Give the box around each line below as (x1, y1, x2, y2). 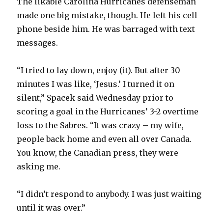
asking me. (17, 162, 61, 172)
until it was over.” (17, 203, 86, 213)
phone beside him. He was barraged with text (17, 24, 195, 34)
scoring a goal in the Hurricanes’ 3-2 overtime (17, 107, 199, 117)
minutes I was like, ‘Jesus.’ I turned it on (17, 79, 175, 89)
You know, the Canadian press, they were (17, 148, 179, 158)
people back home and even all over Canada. (17, 134, 192, 144)
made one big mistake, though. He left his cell (17, 10, 198, 21)
